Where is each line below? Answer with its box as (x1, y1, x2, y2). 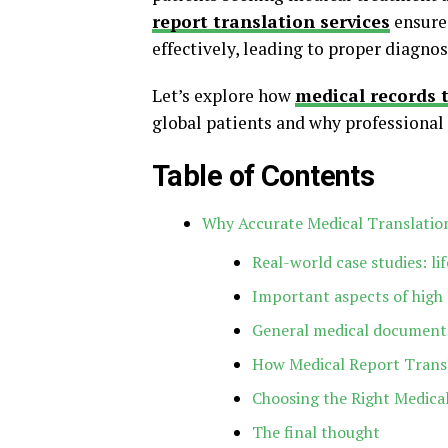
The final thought (252, 421, 384, 443)
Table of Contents (152, 159, 375, 193)
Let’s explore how (152, 84, 295, 107)
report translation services (152, 10, 390, 33)
